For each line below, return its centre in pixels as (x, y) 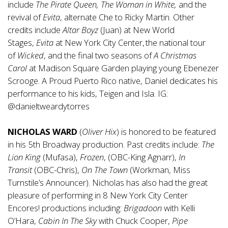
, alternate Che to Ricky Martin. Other (127, 17)
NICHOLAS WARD (42, 132)
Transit (20, 170)
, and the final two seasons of (99, 55)
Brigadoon (143, 208)
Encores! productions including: (66, 208)
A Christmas (175, 55)
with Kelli (178, 208)
